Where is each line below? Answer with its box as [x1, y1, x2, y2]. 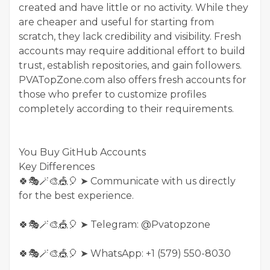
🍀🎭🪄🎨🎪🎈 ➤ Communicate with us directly [19, 175, 236, 187]
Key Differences [19, 160, 95, 172]
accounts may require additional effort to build [19, 45, 245, 57]
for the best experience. [19, 189, 134, 201]
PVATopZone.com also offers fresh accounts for [19, 74, 246, 86]
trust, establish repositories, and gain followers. [19, 59, 242, 71]
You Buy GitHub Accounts [19, 146, 146, 158]
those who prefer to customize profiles [19, 88, 206, 100]
